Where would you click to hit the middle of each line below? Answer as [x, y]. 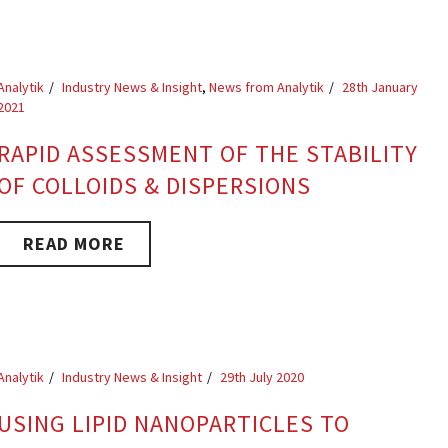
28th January [380, 87]
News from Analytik [267, 87]
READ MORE [74, 243]
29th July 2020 [262, 377]
